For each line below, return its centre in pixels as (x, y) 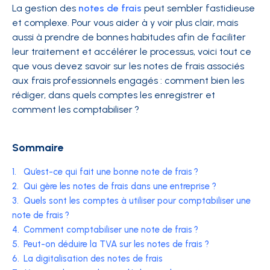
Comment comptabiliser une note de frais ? (111, 230)
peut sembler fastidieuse (199, 8)
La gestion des (44, 8)
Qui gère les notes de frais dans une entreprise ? (120, 186)
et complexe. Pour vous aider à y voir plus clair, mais (125, 23)
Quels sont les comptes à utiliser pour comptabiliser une (137, 201)
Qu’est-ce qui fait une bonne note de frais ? (111, 172)
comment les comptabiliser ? (76, 109)
